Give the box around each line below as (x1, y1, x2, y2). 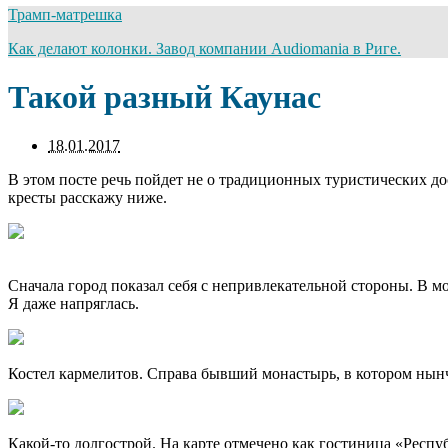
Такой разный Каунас (8, 78, 321, 115)
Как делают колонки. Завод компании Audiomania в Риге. (8, 39, 401, 57)
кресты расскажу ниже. (8, 189, 167, 207)
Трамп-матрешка (8, 5, 122, 23)
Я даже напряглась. (8, 295, 139, 313)
